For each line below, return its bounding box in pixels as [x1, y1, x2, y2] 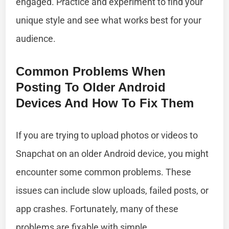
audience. [16, 33, 56, 44]
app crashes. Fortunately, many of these [16, 203, 179, 214]
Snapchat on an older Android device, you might [16, 148, 209, 159]
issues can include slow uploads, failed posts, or [16, 185, 209, 196]
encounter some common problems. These [16, 166, 192, 177]
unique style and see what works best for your [16, 14, 202, 26]
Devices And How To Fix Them [16, 96, 194, 110]
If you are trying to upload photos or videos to [16, 129, 198, 141]
